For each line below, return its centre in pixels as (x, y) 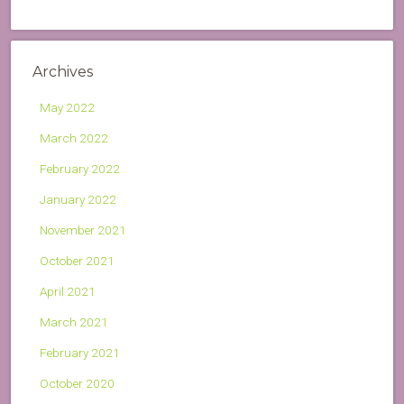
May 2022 (67, 107)
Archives (63, 72)
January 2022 (78, 199)
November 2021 (83, 230)
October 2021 (77, 261)
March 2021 (74, 322)
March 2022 (74, 138)
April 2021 (68, 291)
